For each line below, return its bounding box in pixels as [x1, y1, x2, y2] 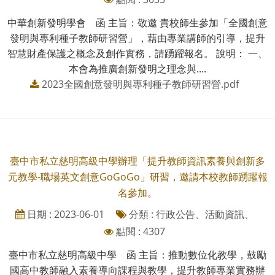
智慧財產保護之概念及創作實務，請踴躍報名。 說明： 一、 [7, 46, 268, 60]
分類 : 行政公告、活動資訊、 [126, 207, 254, 221]
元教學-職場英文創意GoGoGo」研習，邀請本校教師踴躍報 [7, 169, 268, 184]
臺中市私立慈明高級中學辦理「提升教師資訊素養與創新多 [10, 153, 265, 168]
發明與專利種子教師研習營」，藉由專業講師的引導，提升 [10, 31, 265, 45]
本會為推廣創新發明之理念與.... [69, 61, 206, 76]
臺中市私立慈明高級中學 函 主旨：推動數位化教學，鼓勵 [9, 247, 266, 261]
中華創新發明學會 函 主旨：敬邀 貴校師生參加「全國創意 [7, 15, 268, 29]
